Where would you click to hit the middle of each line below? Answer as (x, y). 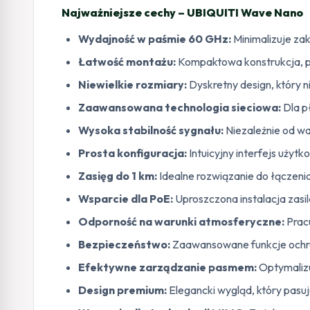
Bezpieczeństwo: (124, 244)
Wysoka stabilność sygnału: (151, 130)
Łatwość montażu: (127, 61)
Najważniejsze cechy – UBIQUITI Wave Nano (182, 12)
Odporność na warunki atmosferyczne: (181, 221)
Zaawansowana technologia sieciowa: (180, 107)
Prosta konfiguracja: (133, 153)
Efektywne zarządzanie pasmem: (167, 267)
